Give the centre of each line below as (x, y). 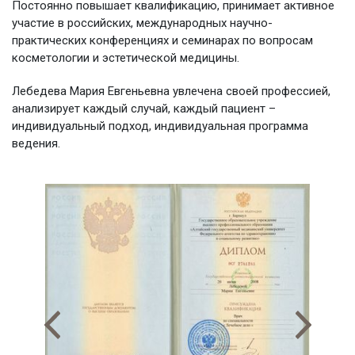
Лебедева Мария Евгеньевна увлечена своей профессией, (171, 91)
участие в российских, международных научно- (142, 23)
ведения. (36, 143)
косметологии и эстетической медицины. (126, 57)
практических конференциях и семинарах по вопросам (162, 40)
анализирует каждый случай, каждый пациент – (144, 108)
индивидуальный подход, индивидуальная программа (160, 126)
